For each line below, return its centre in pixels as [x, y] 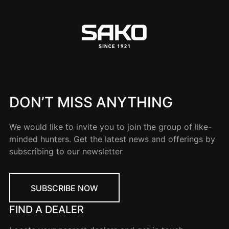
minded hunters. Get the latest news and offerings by [112, 139]
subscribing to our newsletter [66, 151]
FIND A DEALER [47, 209]
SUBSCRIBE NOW [64, 188]
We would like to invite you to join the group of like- [110, 127]
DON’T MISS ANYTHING [91, 102]
